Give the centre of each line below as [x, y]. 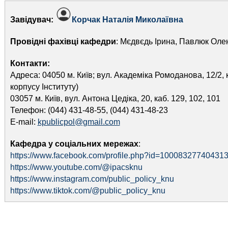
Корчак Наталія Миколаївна [127, 20]
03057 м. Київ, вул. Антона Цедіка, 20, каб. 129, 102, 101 [115, 98]
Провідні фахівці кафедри [63, 41]
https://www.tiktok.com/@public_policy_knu [88, 191]
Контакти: [30, 63]
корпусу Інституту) [44, 87]
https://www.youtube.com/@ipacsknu [76, 167]
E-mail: [24, 122]
